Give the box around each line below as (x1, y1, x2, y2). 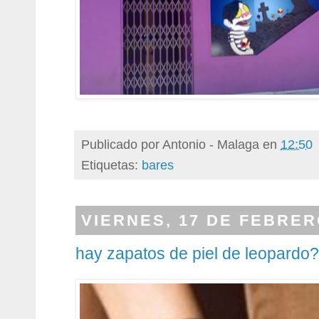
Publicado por (81, 136, 162, 152)
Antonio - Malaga (162, 136, 259, 152)
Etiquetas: (81, 157, 142, 172)
